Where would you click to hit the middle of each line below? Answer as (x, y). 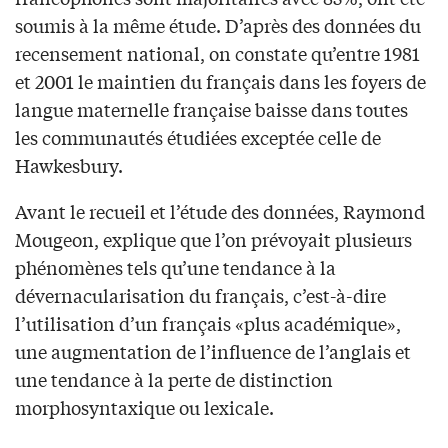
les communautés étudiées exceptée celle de (198, 137)
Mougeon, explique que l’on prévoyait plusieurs (213, 239)
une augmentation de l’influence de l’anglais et (213, 351)
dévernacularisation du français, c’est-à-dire (200, 295)
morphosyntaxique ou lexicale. (144, 407)
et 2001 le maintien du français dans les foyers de (220, 81)
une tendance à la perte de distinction (174, 379)
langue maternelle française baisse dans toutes (211, 109)
